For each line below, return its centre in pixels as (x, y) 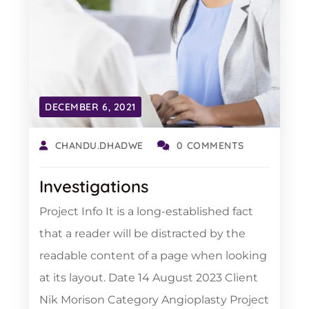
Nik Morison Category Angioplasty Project (154, 300)
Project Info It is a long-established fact (146, 211)
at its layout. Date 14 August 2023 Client (149, 278)
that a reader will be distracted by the (142, 233)
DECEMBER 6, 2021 (90, 107)
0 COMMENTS (211, 146)
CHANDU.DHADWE (99, 146)
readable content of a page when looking (153, 256)
